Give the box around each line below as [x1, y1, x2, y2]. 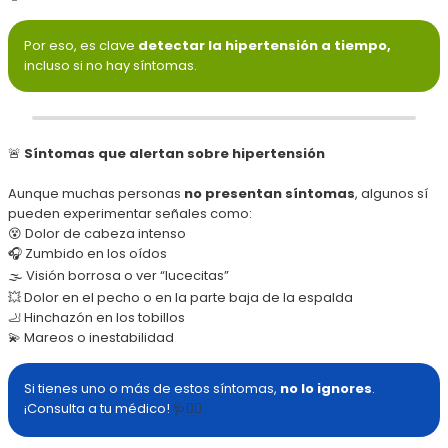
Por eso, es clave [24, 35, 135, 55]
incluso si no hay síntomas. [24, 55, 197, 75]
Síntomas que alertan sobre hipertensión [24, 143, 325, 163]
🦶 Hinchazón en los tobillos [8, 307, 185, 327]
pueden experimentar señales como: [8, 203, 252, 223]
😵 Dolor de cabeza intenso [8, 223, 186, 243]
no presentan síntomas [184, 183, 355, 203]
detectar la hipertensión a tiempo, [135, 35, 391, 55]
